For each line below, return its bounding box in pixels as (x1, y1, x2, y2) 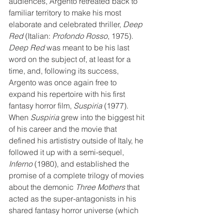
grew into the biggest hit (59, 112, 146, 122)
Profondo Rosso (52, 31, 108, 41)
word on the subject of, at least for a (9, 54, 133, 64)
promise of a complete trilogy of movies (9, 170, 146, 180)
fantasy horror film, (9, 101, 74, 110)
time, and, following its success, (9, 66, 121, 76)
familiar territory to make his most (9, 8, 123, 17)
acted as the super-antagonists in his (9, 194, 138, 203)
